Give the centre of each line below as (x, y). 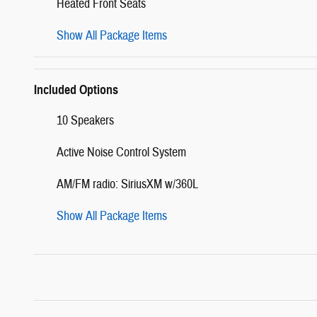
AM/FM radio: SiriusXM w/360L (127, 184)
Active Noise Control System (121, 152)
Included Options (76, 90)
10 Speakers (85, 120)
